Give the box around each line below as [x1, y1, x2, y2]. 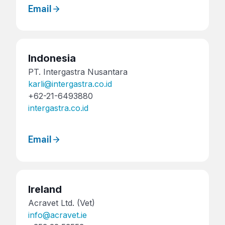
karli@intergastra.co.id [28, 79, 112, 89]
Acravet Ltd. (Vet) [28, 197, 95, 208]
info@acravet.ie [28, 209, 87, 220]
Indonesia [28, 52, 76, 65]
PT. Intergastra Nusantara [28, 67, 128, 77]
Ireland [28, 183, 62, 195]
